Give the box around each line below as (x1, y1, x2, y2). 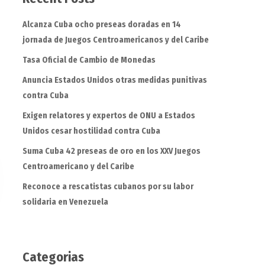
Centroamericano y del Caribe (22, 161, 134, 172)
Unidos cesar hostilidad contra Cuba (22, 126, 160, 137)
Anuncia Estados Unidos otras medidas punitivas (22, 75, 207, 86)
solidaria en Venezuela (22, 197, 108, 208)
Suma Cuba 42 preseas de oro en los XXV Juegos (22, 146, 201, 157)
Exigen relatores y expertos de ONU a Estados (22, 111, 195, 121)
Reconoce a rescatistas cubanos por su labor (22, 182, 193, 192)
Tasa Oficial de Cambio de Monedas (22, 55, 156, 66)
